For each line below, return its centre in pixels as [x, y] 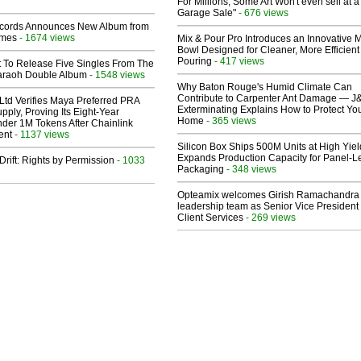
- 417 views [238, 61]
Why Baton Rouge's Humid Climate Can [265, 87]
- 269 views [270, 218]
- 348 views [250, 169]
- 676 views [262, 13]
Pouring [195, 62]
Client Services [210, 218]
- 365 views [230, 121]
